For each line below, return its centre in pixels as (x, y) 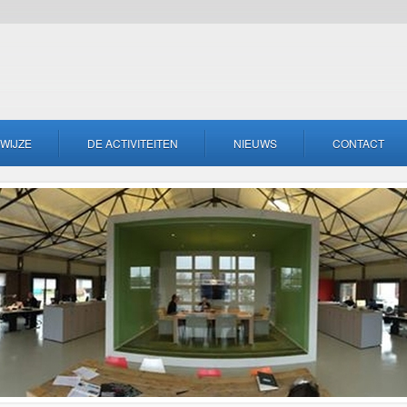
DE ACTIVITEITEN (133, 143)
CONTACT (358, 143)
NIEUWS (255, 143)
